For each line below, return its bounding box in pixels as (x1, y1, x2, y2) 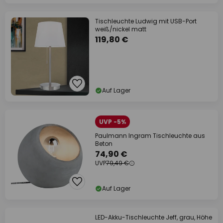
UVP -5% (99, 117, 126, 126)
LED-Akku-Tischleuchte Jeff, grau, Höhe (95, 213, 212, 222)
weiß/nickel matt (95, 25, 146, 33)
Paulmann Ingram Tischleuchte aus (95, 131, 205, 140)
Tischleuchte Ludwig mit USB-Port (95, 17, 197, 25)
